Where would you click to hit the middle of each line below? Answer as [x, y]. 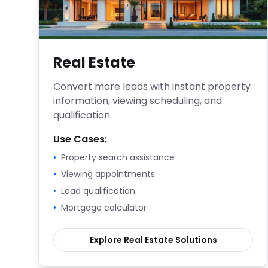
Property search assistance [118, 157]
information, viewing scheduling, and [138, 101]
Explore [106, 240]
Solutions [195, 240]
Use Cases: [80, 139]
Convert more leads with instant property [152, 86]
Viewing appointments [108, 174]
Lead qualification [98, 191]
